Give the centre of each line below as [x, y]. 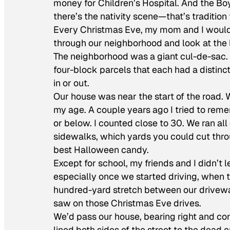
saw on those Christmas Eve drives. [127, 203]
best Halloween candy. [101, 150]
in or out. [71, 83]
